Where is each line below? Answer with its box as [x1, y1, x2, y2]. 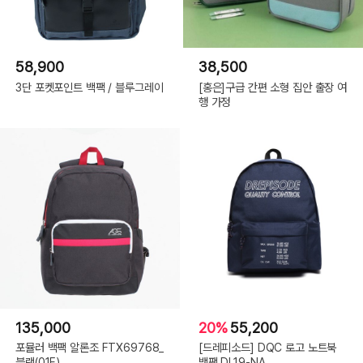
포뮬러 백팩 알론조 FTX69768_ [15, 340, 164, 355]
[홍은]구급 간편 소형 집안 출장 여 [198, 79, 348, 94]
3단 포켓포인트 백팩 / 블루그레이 [15, 79, 164, 94]
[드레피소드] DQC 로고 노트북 [198, 340, 337, 355]
